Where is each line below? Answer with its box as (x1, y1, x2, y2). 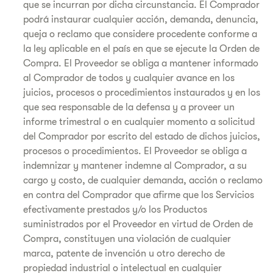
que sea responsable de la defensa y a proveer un (23, 102, 235, 113)
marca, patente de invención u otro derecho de (23, 248, 225, 259)
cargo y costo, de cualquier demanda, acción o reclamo (23, 175, 263, 186)
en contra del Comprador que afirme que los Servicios (23, 190, 254, 200)
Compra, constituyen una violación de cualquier (23, 233, 231, 244)
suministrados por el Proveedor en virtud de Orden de (23, 219, 253, 230)
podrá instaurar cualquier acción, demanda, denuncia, (23, 14, 258, 25)
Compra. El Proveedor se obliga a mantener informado (23, 58, 258, 69)
